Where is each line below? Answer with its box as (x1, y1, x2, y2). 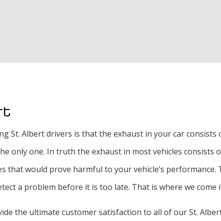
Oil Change (141, 32, 186, 40)
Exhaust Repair (141, 11, 202, 20)
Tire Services (141, 92, 196, 101)
